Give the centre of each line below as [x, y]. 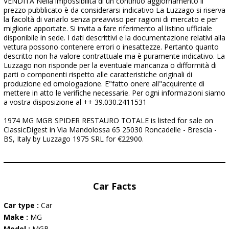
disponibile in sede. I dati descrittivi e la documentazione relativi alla [114, 38]
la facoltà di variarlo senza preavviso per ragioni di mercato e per [111, 19]
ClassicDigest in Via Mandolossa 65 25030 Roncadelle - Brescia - [110, 130]
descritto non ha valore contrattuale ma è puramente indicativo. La [114, 56]
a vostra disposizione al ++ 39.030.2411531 [75, 102]
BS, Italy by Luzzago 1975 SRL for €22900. [74, 139]
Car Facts [114, 186]
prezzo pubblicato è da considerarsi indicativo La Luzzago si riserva [114, 10]
